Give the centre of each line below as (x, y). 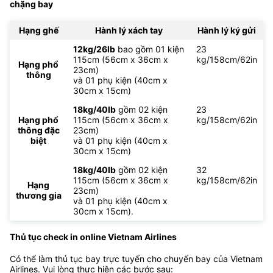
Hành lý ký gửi (227, 30)
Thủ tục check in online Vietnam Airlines (93, 237)
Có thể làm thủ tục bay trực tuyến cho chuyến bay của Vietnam (136, 258)
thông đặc (38, 130)
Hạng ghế (38, 30)
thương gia (38, 195)
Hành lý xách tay (129, 30)
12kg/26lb (94, 49)
